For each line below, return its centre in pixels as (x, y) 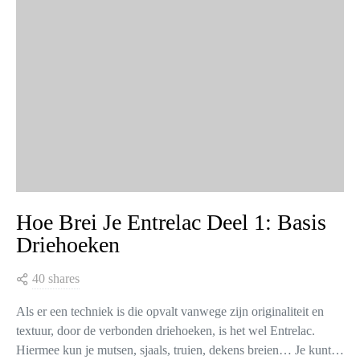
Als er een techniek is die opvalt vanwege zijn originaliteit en (170, 311)
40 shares (56, 278)
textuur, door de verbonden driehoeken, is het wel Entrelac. (166, 330)
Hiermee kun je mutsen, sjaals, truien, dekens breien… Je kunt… (180, 350)
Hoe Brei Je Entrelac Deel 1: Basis (171, 222)
